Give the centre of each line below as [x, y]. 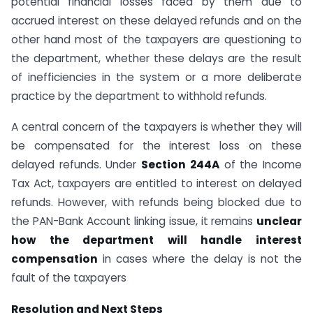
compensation [54, 259]
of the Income [261, 165]
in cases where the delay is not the [200, 259]
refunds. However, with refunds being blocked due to [156, 203]
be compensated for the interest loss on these [156, 146]
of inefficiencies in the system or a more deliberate [156, 77]
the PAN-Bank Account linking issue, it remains [134, 221]
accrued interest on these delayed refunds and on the [156, 20]
